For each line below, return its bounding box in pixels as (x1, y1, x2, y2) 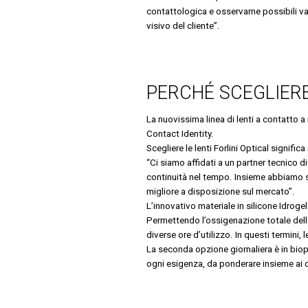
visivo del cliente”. (146, 20, 220, 31)
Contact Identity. (146, 128, 214, 139)
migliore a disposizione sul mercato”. (146, 186, 295, 197)
